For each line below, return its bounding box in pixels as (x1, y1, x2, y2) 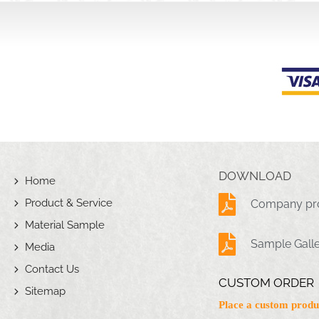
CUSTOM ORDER (219, 276, 315, 291)
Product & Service (25, 197, 113, 210)
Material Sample (25, 219, 105, 232)
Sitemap (25, 285, 66, 298)
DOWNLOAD (219, 169, 292, 184)
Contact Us (25, 263, 79, 276)
